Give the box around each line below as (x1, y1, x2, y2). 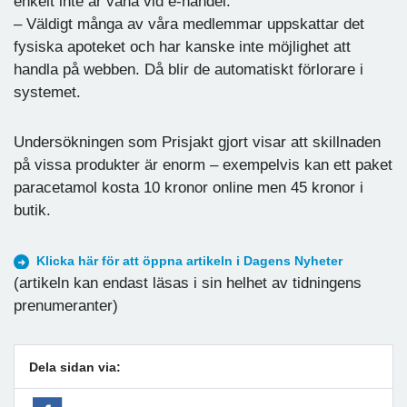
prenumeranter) (14, 296, 118, 314)
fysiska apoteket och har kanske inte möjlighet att (14, 37, 351, 55)
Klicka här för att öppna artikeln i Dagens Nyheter (36, 253, 342, 268)
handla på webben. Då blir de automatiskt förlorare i (14, 60, 363, 78)
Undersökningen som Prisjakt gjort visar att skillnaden (14, 133, 381, 151)
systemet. (14, 83, 81, 101)
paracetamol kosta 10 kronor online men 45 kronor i (14, 178, 363, 196)
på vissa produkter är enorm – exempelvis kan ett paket (14, 155, 392, 174)
